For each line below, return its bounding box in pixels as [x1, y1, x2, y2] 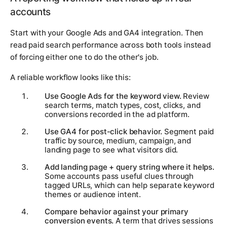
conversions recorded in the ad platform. [45, 109, 190, 119]
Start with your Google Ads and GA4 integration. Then [10, 27, 204, 37]
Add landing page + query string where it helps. [45, 162, 214, 172]
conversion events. [45, 215, 114, 225]
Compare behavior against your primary [45, 206, 188, 216]
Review [181, 91, 209, 101]
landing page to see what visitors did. [45, 144, 178, 155]
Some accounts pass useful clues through [45, 171, 194, 181]
